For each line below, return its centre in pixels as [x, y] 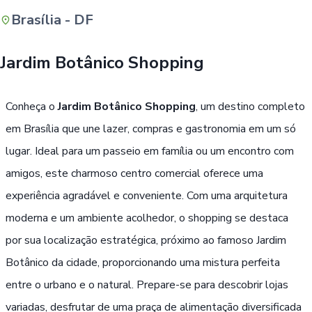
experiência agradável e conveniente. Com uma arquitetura [147, 195]
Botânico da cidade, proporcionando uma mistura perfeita [143, 262]
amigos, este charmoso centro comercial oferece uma [134, 173]
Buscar [184, 41]
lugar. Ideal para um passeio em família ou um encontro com [150, 151]
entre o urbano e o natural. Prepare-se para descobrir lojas [147, 284]
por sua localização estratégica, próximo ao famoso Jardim [146, 240]
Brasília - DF [52, 19]
